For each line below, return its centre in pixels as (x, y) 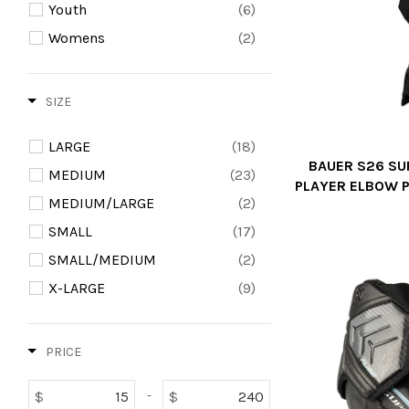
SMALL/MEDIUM (102, 260)
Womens (77, 38)
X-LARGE (77, 288)
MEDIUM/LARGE (101, 203)
